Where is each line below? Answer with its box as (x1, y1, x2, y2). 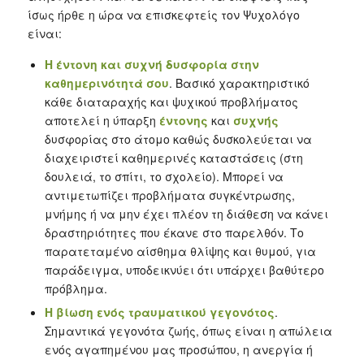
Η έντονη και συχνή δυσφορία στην (44, 55, 259, 72)
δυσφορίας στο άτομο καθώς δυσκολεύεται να (44, 130, 312, 147)
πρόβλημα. (44, 279, 107, 297)
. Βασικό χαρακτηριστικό (168, 74, 310, 91)
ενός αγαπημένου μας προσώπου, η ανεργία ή (44, 340, 313, 357)
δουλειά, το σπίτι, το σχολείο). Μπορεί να (44, 167, 284, 184)
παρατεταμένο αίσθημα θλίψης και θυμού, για (44, 242, 316, 259)
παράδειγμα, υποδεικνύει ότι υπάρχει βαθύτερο (44, 261, 324, 278)
